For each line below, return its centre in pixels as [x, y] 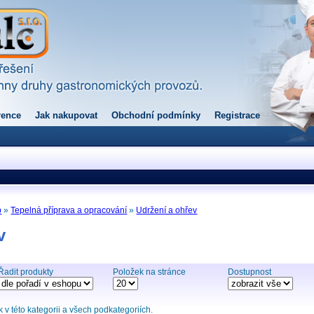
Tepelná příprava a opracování [69, 210]
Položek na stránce [150, 272]
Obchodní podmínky [156, 115]
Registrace [237, 115]
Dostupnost [250, 272]
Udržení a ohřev [167, 210]
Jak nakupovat [66, 115]
